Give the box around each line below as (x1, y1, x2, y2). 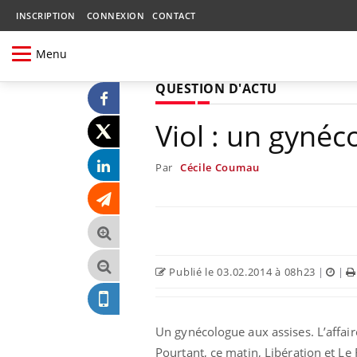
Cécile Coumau (179, 159, 260, 175)
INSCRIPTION (16, 10, 76, 22)
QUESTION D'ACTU (155, 79, 277, 97)
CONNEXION (86, 10, 144, 22)
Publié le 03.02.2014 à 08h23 (166, 264, 316, 279)
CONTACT (152, 10, 196, 22)
